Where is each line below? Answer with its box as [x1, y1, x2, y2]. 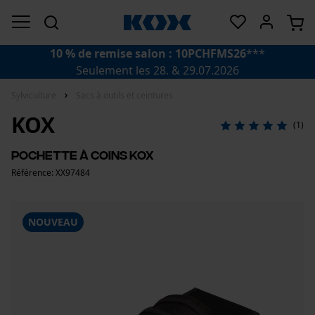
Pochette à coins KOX [11, 148, 154, 161]
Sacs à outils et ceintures [76, 89, 173, 101]
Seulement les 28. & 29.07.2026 [76, 63, 239, 78]
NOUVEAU [28, 215, 78, 229]
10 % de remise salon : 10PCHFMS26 [50, 46, 246, 61]
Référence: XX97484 [11, 167, 90, 179]
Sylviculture [11, 89, 56, 101]
